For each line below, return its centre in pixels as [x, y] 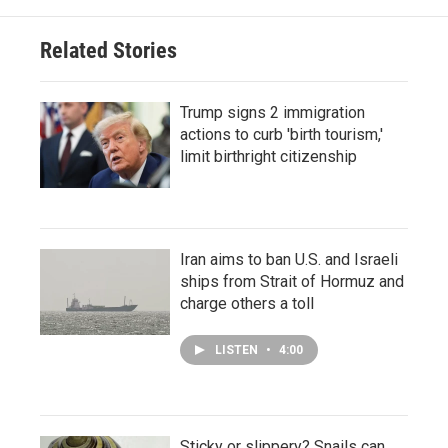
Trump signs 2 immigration [272, 113]
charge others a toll [247, 304]
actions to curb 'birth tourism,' [281, 135]
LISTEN [238, 350]
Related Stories [108, 51]
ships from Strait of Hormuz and [292, 282]
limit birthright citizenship [268, 157]
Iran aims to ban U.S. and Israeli [289, 260]
